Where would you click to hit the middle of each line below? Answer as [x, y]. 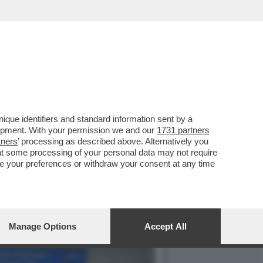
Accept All [166, 226]
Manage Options [43, 226]
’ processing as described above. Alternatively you [113, 141]
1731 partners [183, 130]
